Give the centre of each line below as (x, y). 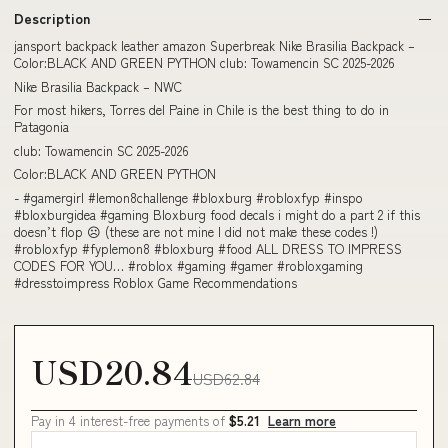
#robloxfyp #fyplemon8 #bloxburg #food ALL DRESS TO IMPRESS (208, 248)
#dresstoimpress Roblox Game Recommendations (155, 282)
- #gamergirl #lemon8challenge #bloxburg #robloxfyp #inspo (188, 197)
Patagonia (41, 127)
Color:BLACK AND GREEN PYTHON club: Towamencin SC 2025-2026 (204, 63)
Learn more (302, 421)
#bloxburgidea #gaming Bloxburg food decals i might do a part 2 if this (217, 214)
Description (52, 18)
